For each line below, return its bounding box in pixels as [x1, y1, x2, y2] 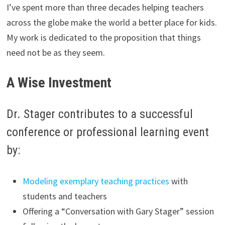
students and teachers [22, 190, 107, 202]
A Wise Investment [6, 74, 111, 91]
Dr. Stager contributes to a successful [6, 107, 193, 122]
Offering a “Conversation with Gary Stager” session [22, 205, 214, 217]
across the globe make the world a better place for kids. [6, 16, 217, 28]
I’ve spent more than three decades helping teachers [6, 1, 204, 13]
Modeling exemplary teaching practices [22, 175, 169, 187]
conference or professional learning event [6, 125, 209, 140]
